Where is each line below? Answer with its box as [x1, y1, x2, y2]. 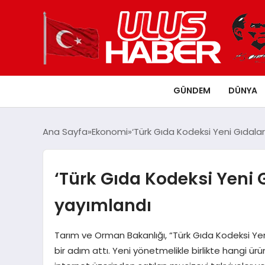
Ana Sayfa [43, 125, 88, 138]
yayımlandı [54, 193, 151, 217]
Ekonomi [92, 125, 128, 138]
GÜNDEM [173, 84, 211, 96]
